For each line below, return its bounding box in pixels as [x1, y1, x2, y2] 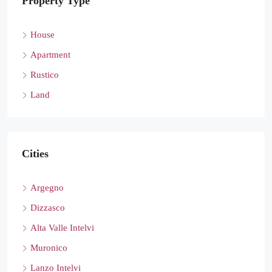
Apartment [30, 50, 70, 59]
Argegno [30, 183, 64, 192]
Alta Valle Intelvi [30, 223, 94, 233]
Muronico [30, 243, 67, 253]
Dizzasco [30, 203, 65, 212]
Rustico [30, 70, 59, 80]
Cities [22, 148, 49, 160]
